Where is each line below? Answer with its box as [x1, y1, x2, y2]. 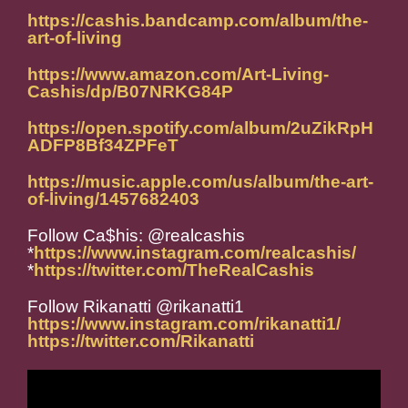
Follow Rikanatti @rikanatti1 [27, 297, 244, 317]
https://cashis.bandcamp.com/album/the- [27, 11, 368, 31]
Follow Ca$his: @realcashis [27, 226, 245, 246]
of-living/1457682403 [27, 189, 199, 209]
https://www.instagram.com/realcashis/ [34, 243, 356, 263]
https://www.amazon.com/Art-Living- [27, 65, 329, 85]
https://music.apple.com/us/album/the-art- [27, 172, 373, 192]
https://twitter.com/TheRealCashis [34, 260, 314, 280]
